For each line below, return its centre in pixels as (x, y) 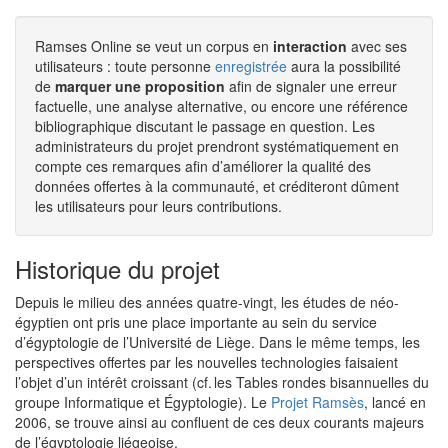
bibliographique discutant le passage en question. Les (205, 126)
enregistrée (251, 66)
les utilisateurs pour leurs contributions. (158, 206)
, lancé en (395, 402)
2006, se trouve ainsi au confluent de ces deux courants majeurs (219, 422)
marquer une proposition (140, 86)
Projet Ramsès (317, 402)
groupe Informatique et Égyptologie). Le (143, 402)
